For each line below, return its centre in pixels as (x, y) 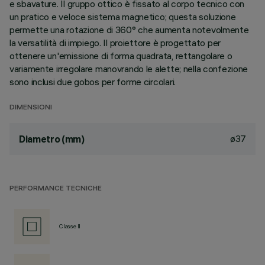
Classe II (70, 226)
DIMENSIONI (31, 108)
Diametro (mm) (52, 139)
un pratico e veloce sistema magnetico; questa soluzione (123, 17)
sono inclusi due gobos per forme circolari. (93, 82)
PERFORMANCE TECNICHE (56, 189)
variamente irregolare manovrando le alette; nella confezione (129, 69)
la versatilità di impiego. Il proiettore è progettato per (115, 43)
